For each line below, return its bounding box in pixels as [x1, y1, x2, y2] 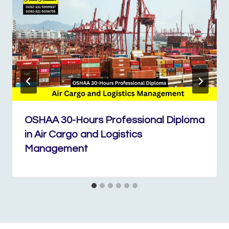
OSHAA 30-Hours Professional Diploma [25, 115, 204, 125]
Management [25, 144, 88, 154]
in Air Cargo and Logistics [25, 129, 142, 140]
